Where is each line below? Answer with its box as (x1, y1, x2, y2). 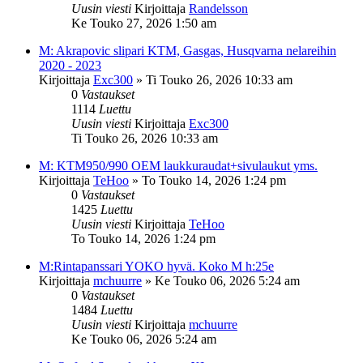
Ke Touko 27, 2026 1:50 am (71, 15, 216, 30)
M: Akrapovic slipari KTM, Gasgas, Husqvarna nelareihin (39, 43, 336, 58)
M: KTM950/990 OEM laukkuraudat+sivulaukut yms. (39, 158, 318, 173)
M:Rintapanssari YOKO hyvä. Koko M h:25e (39, 258, 274, 273)
